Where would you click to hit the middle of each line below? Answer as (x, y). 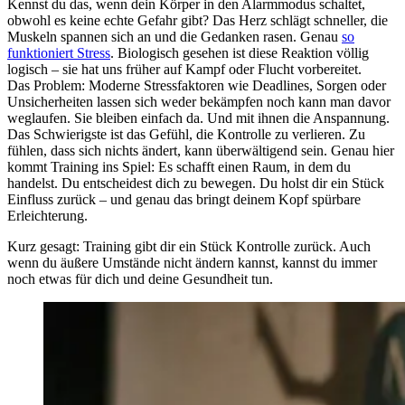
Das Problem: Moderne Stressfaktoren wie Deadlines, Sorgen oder (197, 85)
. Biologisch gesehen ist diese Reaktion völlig (240, 52)
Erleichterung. (47, 215)
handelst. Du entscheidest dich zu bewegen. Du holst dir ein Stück (196, 183)
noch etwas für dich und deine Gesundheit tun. (140, 278)
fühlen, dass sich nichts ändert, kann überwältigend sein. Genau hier (201, 150)
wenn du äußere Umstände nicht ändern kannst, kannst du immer (192, 262)
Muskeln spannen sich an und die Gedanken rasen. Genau (174, 36)
